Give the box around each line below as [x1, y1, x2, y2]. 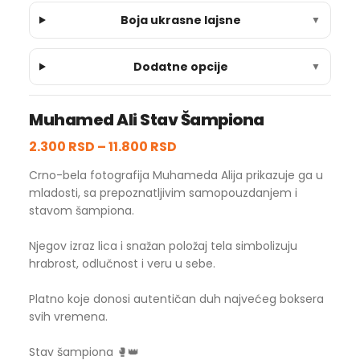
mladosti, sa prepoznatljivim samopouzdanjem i [29, 185, 297, 201]
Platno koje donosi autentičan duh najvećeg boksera [29, 291, 324, 307]
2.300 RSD [29, 137, 95, 156]
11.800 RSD [108, 137, 177, 156]
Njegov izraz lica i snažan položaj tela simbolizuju [29, 238, 297, 254]
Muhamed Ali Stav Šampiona [29, 108, 264, 131]
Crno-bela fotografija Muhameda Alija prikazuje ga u [29, 167, 323, 183]
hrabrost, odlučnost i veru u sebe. [29, 256, 215, 272]
